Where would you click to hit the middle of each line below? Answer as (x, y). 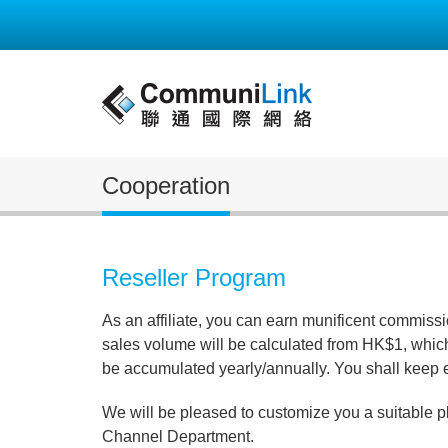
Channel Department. (178, 436)
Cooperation (166, 185)
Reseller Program (194, 277)
